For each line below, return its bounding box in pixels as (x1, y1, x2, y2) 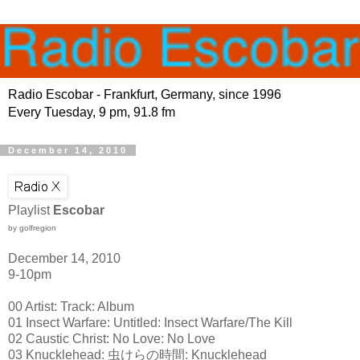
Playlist (8, 203, 53, 218)
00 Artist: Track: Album (8, 300, 134, 314)
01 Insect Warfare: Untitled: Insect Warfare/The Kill (8, 316, 292, 330)
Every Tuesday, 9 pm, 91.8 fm (8, 105, 175, 120)
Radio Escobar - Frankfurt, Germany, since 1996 (8, 88, 281, 102)
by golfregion (8, 223, 56, 233)
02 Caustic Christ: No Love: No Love (8, 332, 215, 346)
